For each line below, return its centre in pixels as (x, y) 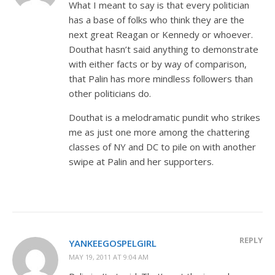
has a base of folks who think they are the (157, 19)
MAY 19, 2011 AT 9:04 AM (109, 257)
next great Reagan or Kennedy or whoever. (161, 34)
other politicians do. (110, 93)
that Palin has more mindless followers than (161, 78)
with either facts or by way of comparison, (158, 64)
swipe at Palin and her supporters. (141, 161)
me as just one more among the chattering (159, 132)
